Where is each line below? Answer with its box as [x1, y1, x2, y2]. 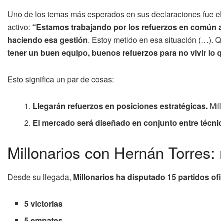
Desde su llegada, [7, 171, 73, 183]
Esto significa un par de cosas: [7, 74, 114, 85]
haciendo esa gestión [7, 34, 88, 46]
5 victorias [24, 197, 63, 209]
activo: [7, 21, 32, 33]
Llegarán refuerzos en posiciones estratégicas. [33, 100, 208, 112]
